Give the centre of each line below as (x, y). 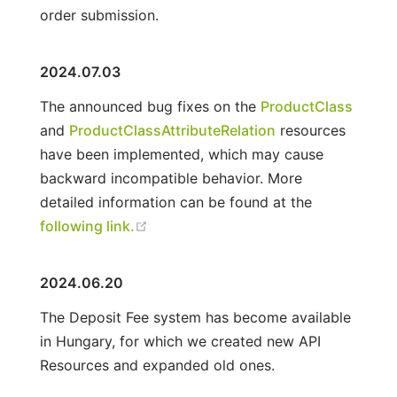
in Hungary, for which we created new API (180, 341)
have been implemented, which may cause (181, 154)
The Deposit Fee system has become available (195, 317)
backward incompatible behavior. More (171, 178)
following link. (87, 226)
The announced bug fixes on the (150, 106)
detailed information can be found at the (175, 202)
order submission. (99, 15)
